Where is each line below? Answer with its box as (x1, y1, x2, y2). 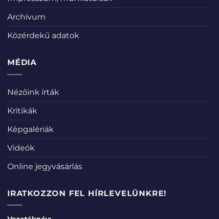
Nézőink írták (7, 87, 59, 97)
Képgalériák (7, 124, 54, 134)
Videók (7, 143, 35, 153)
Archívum (7, 12, 45, 22)
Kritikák (7, 106, 37, 115)
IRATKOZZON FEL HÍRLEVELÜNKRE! (7, 188, 167, 198)
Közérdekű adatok (7, 31, 79, 41)
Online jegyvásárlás (7, 161, 82, 171)
